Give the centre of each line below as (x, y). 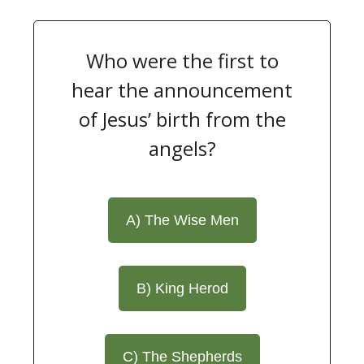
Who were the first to (182, 60)
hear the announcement (182, 89)
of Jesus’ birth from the (182, 119)
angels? (182, 148)
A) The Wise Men (182, 220)
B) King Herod (182, 288)
